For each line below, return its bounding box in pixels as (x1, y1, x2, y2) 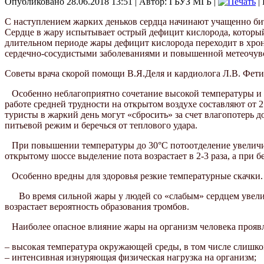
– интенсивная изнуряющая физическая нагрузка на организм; (5, 252, 256, 263)
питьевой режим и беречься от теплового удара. (5, 120, 197, 131)
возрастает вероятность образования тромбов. (5, 202, 189, 212)
